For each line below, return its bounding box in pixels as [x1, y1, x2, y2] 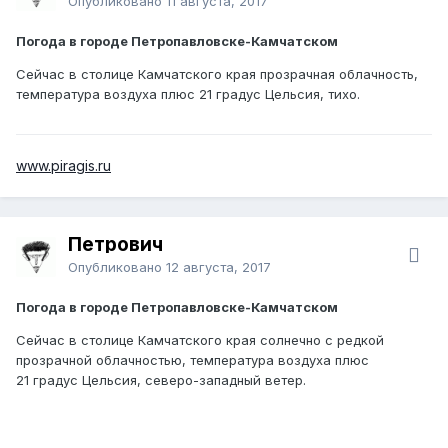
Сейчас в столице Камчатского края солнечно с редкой [16, 331, 384, 348]
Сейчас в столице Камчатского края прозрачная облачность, [16, 65, 418, 82]
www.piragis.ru [16, 156, 111, 174]
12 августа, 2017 [166, 258, 271, 275]
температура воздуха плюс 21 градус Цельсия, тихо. [16, 85, 364, 102]
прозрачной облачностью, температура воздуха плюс [16, 351, 369, 368]
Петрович [68, 232, 163, 256]
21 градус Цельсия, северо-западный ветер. [16, 371, 306, 388]
